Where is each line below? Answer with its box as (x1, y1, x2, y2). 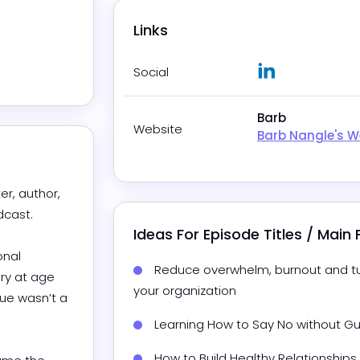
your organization (133, 282, 236, 300)
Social (133, 63, 169, 81)
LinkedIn (273, 61, 320, 77)
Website (133, 121, 182, 138)
